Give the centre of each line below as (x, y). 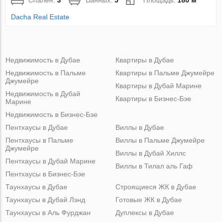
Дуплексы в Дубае (144, 212)
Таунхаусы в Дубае (37, 187)
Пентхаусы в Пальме (40, 140)
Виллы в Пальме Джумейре (160, 140)
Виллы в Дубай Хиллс (150, 153)
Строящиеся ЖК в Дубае (156, 187)
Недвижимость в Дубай (43, 93)
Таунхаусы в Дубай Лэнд (46, 199)
